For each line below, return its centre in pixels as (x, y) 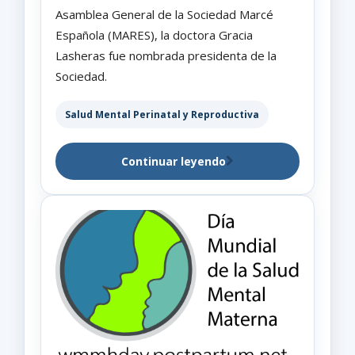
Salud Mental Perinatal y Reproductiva (162, 114)
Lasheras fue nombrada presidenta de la (166, 55)
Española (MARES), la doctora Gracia (154, 34)
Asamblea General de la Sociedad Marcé (164, 14)
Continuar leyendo (174, 161)
